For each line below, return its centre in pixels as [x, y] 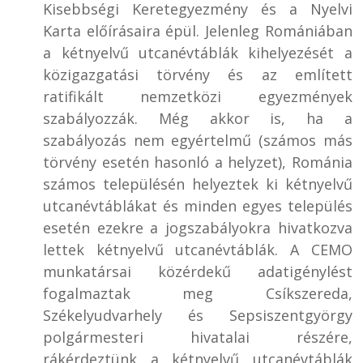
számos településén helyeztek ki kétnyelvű [198, 184]
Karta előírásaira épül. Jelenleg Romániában [198, 30]
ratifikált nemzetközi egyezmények [198, 96]
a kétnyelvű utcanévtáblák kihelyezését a [198, 52]
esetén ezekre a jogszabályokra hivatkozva [198, 227]
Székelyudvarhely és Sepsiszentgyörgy [198, 315]
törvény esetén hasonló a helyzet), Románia [198, 162]
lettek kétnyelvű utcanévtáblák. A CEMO [198, 249]
